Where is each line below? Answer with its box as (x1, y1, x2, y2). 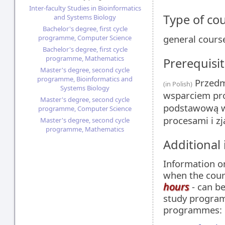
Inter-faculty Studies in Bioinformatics (29, 4, 141, 13)
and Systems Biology (54, 13, 116, 22)
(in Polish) (163, 79, 192, 88)
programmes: (163, 203, 222, 216)
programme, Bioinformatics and (37, 74, 133, 83)
